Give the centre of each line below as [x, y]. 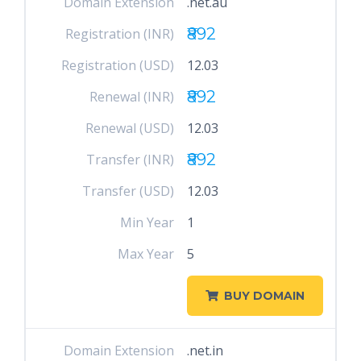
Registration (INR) [120, 34]
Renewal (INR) [132, 97]
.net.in [205, 351]
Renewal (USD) [130, 128]
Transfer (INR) [131, 160]
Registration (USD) [118, 65]
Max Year [146, 254]
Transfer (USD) [129, 191]
